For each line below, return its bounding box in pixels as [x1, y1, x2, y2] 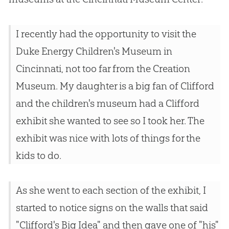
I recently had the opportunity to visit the [15, 28, 196, 40]
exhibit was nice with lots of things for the [15, 132, 200, 145]
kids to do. [15, 149, 61, 162]
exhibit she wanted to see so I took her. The [15, 114, 204, 127]
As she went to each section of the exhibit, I [15, 184, 206, 197]
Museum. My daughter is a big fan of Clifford [15, 80, 214, 93]
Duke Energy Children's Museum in [15, 45, 172, 58]
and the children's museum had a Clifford [15, 97, 199, 110]
